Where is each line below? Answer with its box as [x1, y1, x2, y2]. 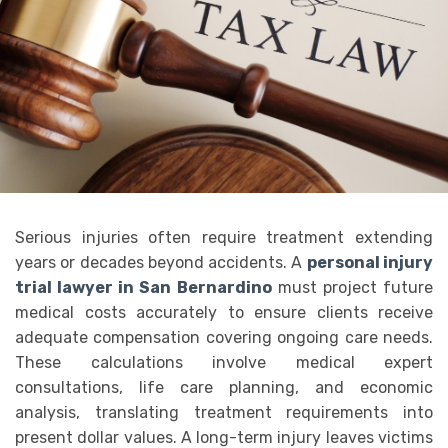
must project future [271, 277, 434, 297]
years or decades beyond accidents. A [15, 252, 307, 272]
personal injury [306, 252, 434, 272]
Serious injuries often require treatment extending [15, 227, 433, 247]
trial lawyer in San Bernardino [15, 277, 272, 297]
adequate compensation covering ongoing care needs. [15, 327, 433, 347]
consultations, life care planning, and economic [15, 377, 433, 397]
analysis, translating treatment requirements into [15, 402, 433, 422]
